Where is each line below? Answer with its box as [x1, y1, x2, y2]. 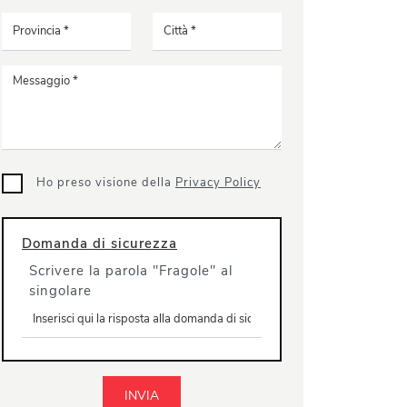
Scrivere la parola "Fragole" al [29, 261, 233, 280]
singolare [29, 281, 92, 300]
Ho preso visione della [36, 174, 175, 191]
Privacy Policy [175, 174, 261, 191]
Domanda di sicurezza [22, 233, 177, 253]
